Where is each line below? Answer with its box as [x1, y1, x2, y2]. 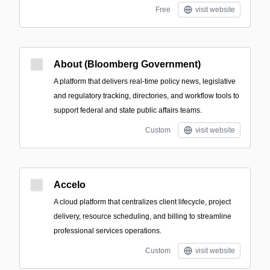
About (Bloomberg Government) [54, 59, 201, 69]
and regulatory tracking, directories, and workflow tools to [54, 92, 239, 100]
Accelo [54, 180, 86, 190]
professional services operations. [54, 227, 162, 235]
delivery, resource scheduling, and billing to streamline [54, 212, 231, 221]
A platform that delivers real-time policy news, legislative [54, 77, 236, 86]
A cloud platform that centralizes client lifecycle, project [54, 198, 231, 206]
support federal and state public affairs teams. [54, 106, 202, 115]
